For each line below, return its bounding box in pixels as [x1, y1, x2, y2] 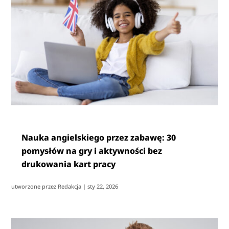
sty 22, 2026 [87, 182, 119, 191]
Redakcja [58, 182, 82, 191]
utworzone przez [11, 182, 58, 191]
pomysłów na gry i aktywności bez [21, 145, 163, 157]
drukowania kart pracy [21, 158, 116, 170]
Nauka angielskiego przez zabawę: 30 [21, 132, 176, 144]
